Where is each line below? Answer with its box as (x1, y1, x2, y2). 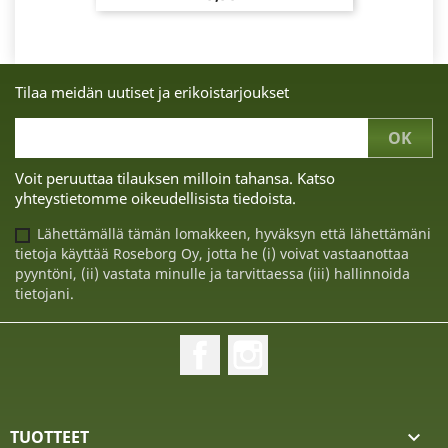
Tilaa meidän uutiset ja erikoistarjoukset (15, 82, 289, 103)
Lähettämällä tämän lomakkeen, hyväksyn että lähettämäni (37, 224, 431, 244)
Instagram (268, 334, 347, 357)
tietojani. (15, 284, 74, 304)
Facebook (220, 334, 293, 357)
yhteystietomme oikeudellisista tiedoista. (15, 188, 296, 209)
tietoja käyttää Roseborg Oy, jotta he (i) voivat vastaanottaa (15, 244, 409, 264)
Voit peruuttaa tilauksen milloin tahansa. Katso (15, 168, 335, 189)
